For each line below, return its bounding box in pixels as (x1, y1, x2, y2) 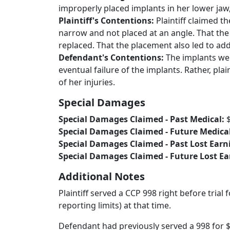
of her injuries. (59, 76, 115, 88)
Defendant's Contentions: (59, 52, 166, 63)
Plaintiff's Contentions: (59, 15, 156, 26)
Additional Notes (59, 169, 145, 183)
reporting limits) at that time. (59, 200, 171, 211)
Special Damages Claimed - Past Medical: (59, 113, 226, 125)
